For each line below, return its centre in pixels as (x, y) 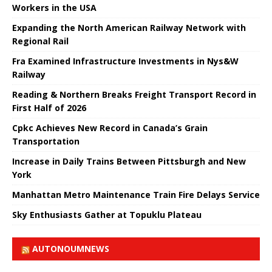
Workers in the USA (54, 7)
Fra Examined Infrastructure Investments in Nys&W (125, 61)
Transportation (46, 141)
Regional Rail (40, 41)
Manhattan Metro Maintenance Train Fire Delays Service (136, 194)
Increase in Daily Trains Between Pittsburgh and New (129, 161)
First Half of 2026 (49, 107)
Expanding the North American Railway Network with (129, 27)
